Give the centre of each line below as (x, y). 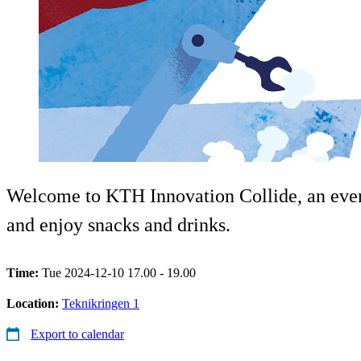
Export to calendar (77, 334)
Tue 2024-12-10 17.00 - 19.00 (119, 272)
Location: (34, 303)
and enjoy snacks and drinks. (118, 224)
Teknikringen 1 (101, 303)
